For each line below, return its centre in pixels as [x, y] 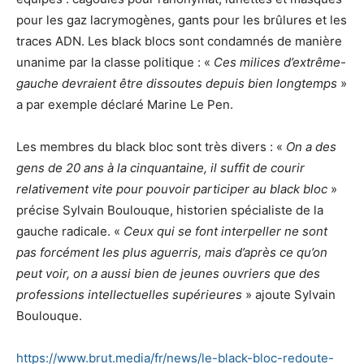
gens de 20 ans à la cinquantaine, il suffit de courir [160, 167]
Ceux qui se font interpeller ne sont [225, 231]
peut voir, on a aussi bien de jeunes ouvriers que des [168, 273]
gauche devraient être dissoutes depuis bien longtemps [177, 83]
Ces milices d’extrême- [280, 62]
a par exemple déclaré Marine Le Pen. [125, 104]
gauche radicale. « [70, 231]
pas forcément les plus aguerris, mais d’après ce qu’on [172, 252]
